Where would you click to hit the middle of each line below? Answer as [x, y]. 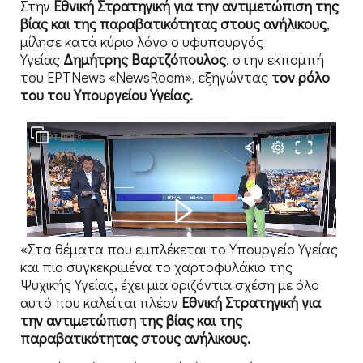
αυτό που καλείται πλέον [101, 303]
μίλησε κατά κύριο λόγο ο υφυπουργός [142, 41]
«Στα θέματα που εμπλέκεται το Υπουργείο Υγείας [179, 249]
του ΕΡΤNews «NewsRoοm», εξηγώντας [146, 77]
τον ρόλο [301, 77]
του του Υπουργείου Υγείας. [107, 94]
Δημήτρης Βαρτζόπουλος [145, 59]
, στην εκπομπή [275, 59]
